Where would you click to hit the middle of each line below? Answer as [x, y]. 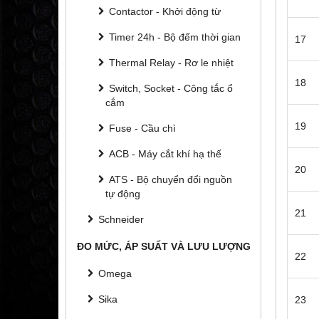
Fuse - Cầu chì [142, 128]
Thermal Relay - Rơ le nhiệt [171, 62]
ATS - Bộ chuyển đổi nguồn [171, 179]
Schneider [121, 219]
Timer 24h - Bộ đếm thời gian [175, 37]
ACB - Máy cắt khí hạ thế [165, 153]
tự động [123, 193]
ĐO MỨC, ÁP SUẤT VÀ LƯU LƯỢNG [164, 246]
